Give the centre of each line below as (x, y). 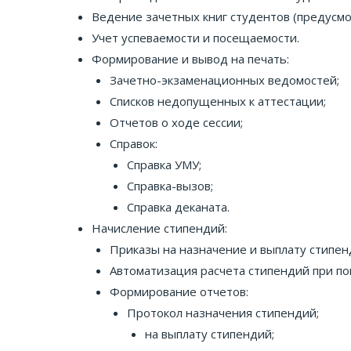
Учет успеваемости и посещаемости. (195, 38)
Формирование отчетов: (179, 291)
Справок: (133, 143)
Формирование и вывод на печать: (190, 59)
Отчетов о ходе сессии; (176, 122)
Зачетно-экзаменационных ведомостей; (224, 80)
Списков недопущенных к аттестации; (217, 101)
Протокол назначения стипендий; (223, 313)
